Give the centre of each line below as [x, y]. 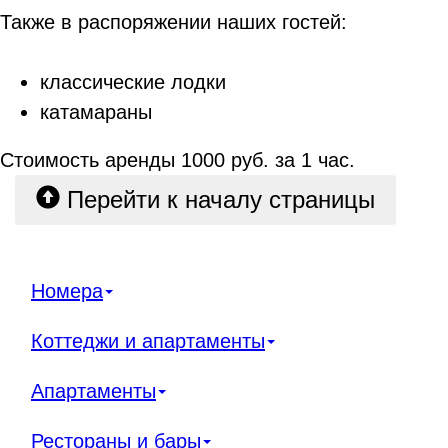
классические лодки [133, 82]
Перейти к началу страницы [217, 199]
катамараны [96, 112]
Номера [67, 290]
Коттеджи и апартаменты [148, 340]
